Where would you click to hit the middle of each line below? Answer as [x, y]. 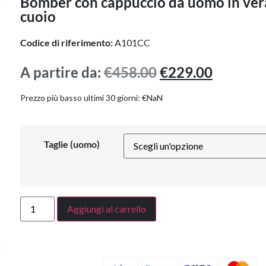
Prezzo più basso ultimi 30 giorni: [81, 98]
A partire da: [62, 72]
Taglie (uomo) [72, 144]
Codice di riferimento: [67, 42]
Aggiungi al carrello [107, 208]
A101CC [132, 42]
